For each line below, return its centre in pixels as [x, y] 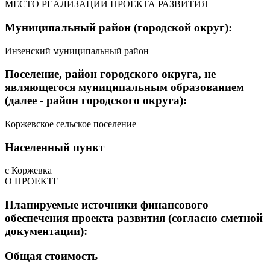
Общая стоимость [51, 256]
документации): [46, 231]
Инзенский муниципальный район [77, 51]
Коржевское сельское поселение [71, 124]
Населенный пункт [55, 147]
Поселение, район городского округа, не [110, 74]
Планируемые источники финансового [107, 205]
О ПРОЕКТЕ [32, 181]
